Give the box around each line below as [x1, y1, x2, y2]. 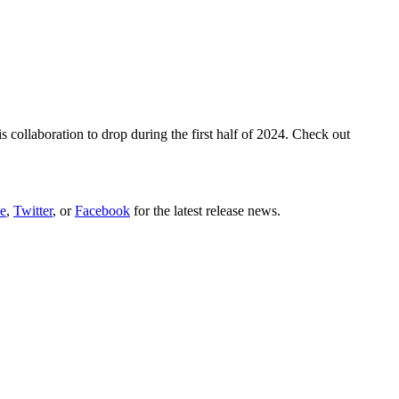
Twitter [13, 202, 53, 218]
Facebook [75, 202, 130, 218]
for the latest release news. [134, 202, 281, 218]
